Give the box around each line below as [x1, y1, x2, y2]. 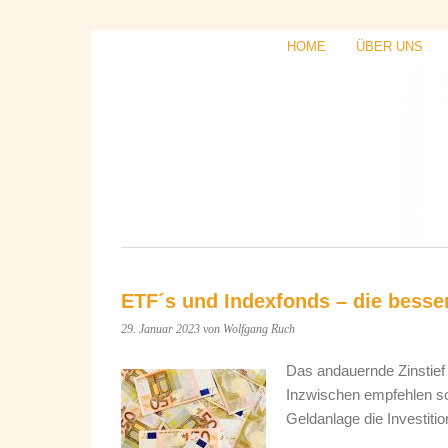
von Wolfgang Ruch [203, 322, 295, 336]
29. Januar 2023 [121, 322, 200, 336]
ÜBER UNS [356, 39, 423, 54]
